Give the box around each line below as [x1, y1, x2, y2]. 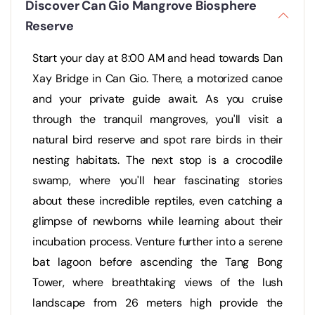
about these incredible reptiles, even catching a [32, 193, 283, 209]
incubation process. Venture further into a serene [32, 234, 283, 250]
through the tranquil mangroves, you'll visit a [32, 112, 283, 127]
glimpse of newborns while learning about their [32, 214, 283, 229]
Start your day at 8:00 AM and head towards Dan [32, 51, 283, 66]
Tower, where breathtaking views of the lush [32, 275, 283, 290]
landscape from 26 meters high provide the [32, 295, 283, 311]
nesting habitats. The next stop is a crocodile [32, 153, 283, 168]
